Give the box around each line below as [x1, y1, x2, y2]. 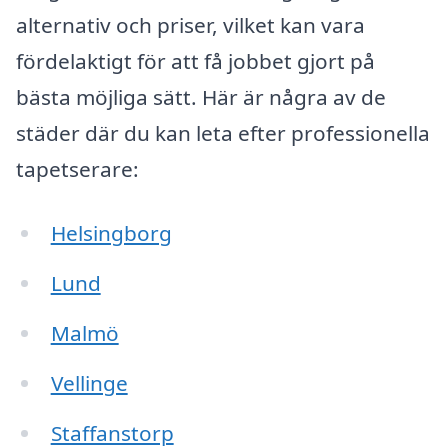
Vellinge [50, 368, 128, 397]
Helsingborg [50, 219, 172, 248]
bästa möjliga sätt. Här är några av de [16, 83, 386, 112]
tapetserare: [16, 155, 139, 184]
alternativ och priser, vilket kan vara [16, 11, 365, 40]
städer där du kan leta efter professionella [16, 119, 430, 148]
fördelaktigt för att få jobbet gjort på [16, 47, 375, 76]
